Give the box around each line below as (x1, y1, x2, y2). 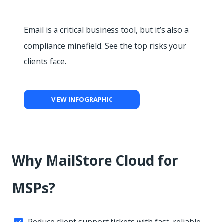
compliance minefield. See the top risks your (24, 40, 186, 52)
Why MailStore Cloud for (12, 151, 178, 170)
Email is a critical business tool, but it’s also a (24, 24, 189, 36)
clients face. (24, 56, 66, 67)
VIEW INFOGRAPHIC (51, 95, 112, 104)
